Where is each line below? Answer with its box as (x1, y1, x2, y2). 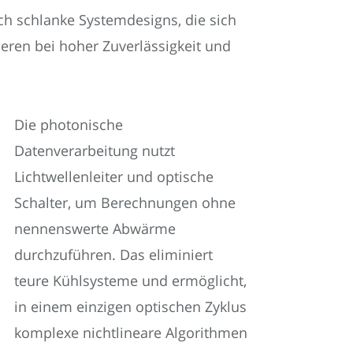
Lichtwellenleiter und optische (14, 166, 214, 186)
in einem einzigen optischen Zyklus (14, 296, 247, 316)
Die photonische (14, 114, 123, 134)
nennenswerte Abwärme (14, 218, 176, 238)
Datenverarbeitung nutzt (14, 140, 175, 160)
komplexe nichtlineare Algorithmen (14, 322, 247, 342)
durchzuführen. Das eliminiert (14, 244, 213, 264)
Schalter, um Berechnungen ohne (14, 192, 236, 212)
